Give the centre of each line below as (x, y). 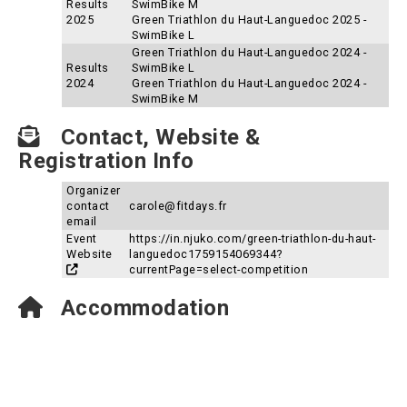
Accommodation (142, 308)
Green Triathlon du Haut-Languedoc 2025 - (249, 20)
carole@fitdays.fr (178, 206)
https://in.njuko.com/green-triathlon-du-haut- (253, 238)
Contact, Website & (158, 137)
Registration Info (106, 161)
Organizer (94, 190)
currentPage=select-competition (218, 269)
